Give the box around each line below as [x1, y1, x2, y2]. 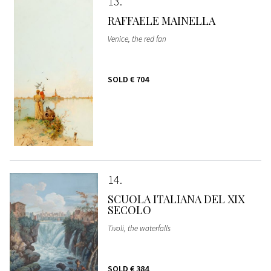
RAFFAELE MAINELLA [107, 13, 215, 28]
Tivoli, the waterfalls [107, 223, 171, 233]
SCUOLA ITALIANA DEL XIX [107, 191, 244, 206]
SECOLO [107, 202, 151, 217]
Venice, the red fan [107, 33, 166, 44]
